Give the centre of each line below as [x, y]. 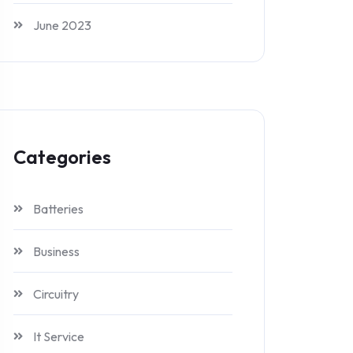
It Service [59, 336]
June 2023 [62, 25]
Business [56, 251]
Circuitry [56, 294]
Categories [62, 157]
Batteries [58, 209]
